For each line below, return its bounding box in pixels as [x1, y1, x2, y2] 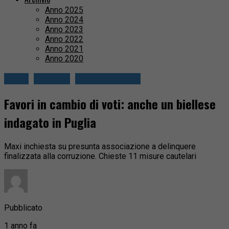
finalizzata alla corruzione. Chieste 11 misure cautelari [4, 151, 196, 161]
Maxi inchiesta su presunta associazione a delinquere [4, 141, 196, 151]
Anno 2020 [45, 54, 83, 64]
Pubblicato [4, 202, 42, 213]
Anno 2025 [45, 5, 83, 15]
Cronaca [34, 73, 70, 85]
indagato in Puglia [4, 113, 96, 132]
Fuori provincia [75, 73, 141, 85]
